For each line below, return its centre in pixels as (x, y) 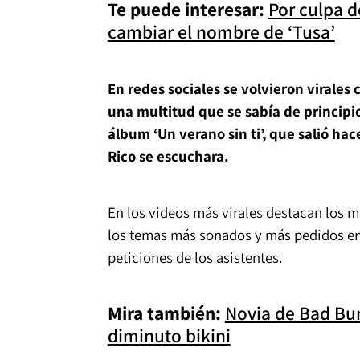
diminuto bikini (169, 336)
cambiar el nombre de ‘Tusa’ (221, 31)
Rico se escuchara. (171, 156)
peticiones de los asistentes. (198, 258)
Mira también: (166, 313)
